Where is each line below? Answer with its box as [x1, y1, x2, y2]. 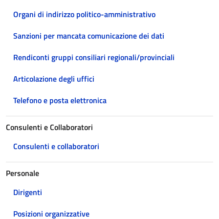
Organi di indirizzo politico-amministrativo [13, 8, 155, 20]
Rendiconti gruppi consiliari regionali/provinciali [13, 51, 175, 63]
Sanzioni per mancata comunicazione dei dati [13, 30, 164, 42]
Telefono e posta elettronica [13, 94, 107, 106]
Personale [6, 167, 39, 179]
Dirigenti [13, 186, 42, 198]
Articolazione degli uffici [13, 73, 94, 85]
